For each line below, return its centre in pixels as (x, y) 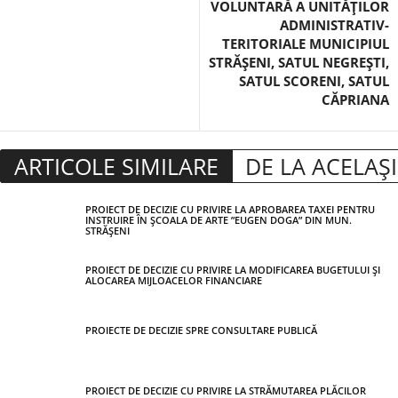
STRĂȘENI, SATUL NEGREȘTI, (299, 62)
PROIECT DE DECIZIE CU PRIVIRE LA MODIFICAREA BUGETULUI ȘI (233, 270)
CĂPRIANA (355, 99)
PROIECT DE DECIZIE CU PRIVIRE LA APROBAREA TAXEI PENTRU (230, 209)
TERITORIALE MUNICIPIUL (306, 44)
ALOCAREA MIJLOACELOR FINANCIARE (174, 280)
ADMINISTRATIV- (334, 25)
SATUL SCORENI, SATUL (314, 81)
